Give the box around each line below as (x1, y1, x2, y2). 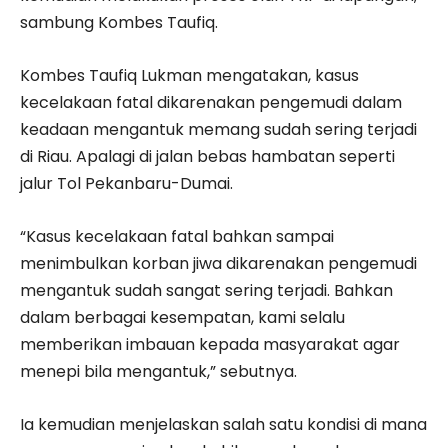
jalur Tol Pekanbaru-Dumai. (20, 172, 233, 195)
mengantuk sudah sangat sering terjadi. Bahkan (20, 279, 393, 302)
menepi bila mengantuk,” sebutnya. (20, 360, 297, 383)
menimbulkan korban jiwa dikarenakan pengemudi (20, 252, 417, 275)
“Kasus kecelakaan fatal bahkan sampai (20, 225, 334, 248)
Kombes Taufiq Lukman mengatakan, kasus (20, 64, 359, 87)
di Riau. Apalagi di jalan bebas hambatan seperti (20, 145, 395, 168)
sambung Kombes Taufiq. (20, 11, 218, 34)
